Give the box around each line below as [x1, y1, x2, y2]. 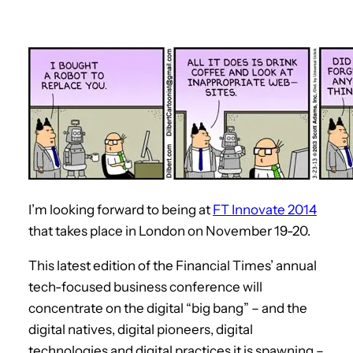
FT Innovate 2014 [213, 201, 317, 217]
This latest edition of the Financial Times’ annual [28, 257, 317, 273]
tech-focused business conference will [28, 278, 262, 295]
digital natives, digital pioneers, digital [28, 321, 253, 337]
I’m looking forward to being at [28, 201, 213, 217]
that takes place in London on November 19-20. [28, 222, 310, 239]
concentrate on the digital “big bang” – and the [28, 299, 307, 316]
